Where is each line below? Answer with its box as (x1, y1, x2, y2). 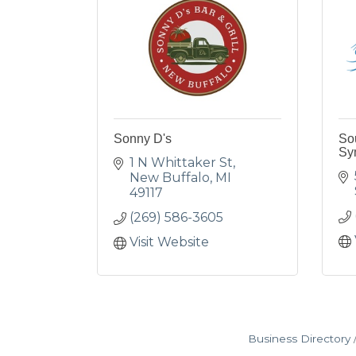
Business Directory (247, 332, 350, 345)
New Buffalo (130, 170, 210, 185)
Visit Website (130, 234, 209, 250)
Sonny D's (114, 132, 172, 145)
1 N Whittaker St (130, 155, 233, 170)
